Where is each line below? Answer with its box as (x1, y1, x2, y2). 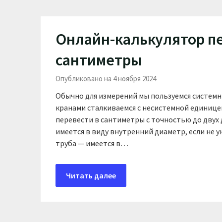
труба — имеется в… (55, 138, 128, 148)
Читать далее (66, 170, 116, 180)
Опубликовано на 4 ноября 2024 (55, 74, 156, 83)
